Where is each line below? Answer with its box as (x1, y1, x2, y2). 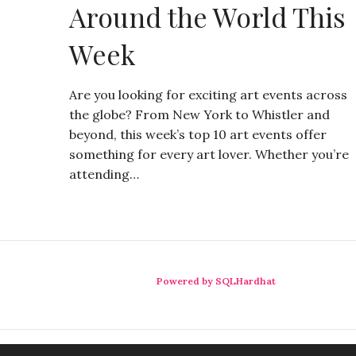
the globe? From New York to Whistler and (69, 106, 330, 123)
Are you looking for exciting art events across (69, 87, 347, 103)
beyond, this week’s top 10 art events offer (69, 126, 327, 143)
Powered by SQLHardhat (156, 275, 276, 288)
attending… (69, 166, 139, 183)
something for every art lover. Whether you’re (69, 146, 349, 163)
